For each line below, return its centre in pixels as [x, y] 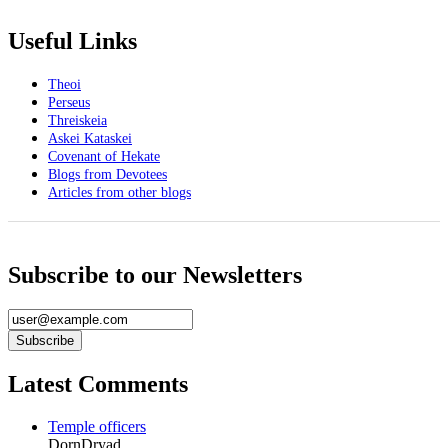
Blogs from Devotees [107, 175]
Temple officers [97, 426]
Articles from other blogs [119, 193]
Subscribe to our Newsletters [155, 275]
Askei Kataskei [90, 139]
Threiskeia [77, 121]
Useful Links [72, 41]
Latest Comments [98, 383]
